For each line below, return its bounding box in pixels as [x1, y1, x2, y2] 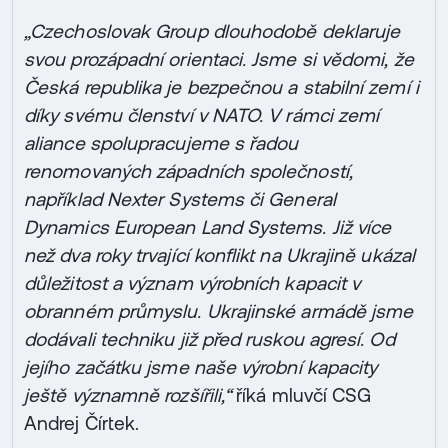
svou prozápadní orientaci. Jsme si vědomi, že [24, 48, 414, 71]
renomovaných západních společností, [24, 160, 353, 183]
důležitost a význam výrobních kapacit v [24, 272, 361, 295]
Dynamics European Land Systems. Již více [24, 216, 392, 239]
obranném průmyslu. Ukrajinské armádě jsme [24, 300, 414, 323]
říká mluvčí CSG [231, 384, 372, 407]
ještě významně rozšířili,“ [24, 384, 232, 407]
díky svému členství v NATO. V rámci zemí [24, 104, 380, 127]
